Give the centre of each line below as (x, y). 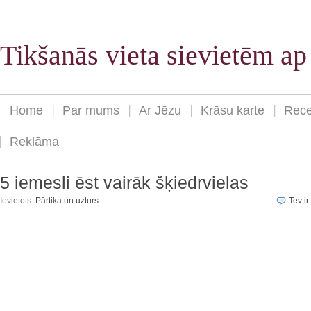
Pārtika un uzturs (67, 201)
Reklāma (34, 142)
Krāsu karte (233, 111)
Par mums (91, 111)
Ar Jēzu (160, 111)
